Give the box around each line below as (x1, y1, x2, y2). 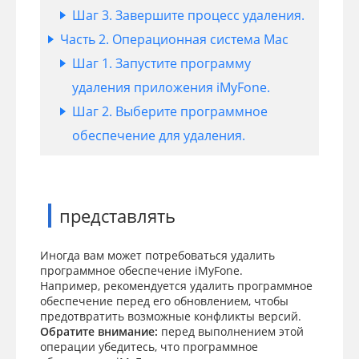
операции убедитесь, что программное (40, 339, 258, 354)
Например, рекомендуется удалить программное (40, 278, 313, 293)
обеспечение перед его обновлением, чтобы (40, 293, 288, 309)
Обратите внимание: (40, 324, 158, 339)
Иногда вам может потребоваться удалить (40, 248, 275, 263)
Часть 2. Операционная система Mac (60, 30, 288, 48)
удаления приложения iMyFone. (72, 79, 270, 96)
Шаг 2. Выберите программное (72, 103, 268, 120)
